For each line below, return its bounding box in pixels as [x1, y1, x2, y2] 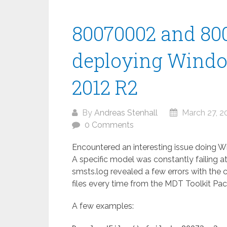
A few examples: [72, 201, 134, 211]
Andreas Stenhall [94, 108, 158, 118]
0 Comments [85, 120, 134, 130]
